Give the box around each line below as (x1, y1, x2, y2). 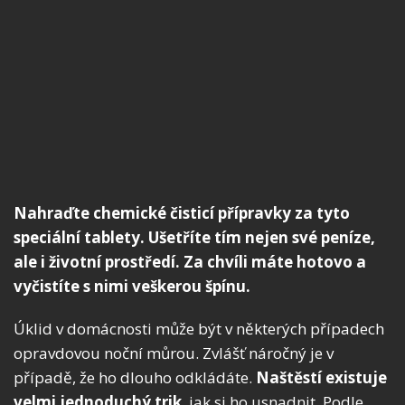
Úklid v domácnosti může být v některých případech (14, 318, 384, 340)
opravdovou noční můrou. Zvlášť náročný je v (14, 343, 334, 364)
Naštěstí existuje (256, 367, 387, 389)
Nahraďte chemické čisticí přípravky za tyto (14, 202, 350, 224)
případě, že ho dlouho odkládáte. (14, 367, 256, 389)
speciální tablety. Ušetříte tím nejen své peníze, (14, 227, 375, 249)
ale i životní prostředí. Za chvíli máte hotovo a (14, 251, 366, 273)
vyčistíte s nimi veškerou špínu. (14, 276, 250, 297)
